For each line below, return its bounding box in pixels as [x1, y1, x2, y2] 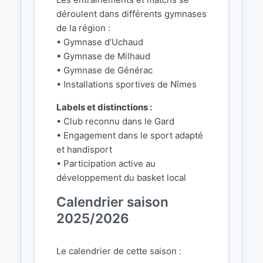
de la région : [56, 22, 110, 33]
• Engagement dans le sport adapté [56, 130, 203, 141]
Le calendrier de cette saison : [56, 245, 181, 257]
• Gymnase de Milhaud [56, 50, 150, 62]
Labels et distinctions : [56, 102, 152, 113]
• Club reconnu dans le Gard [56, 116, 174, 127]
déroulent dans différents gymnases [56, 8, 207, 19]
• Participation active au [56, 158, 156, 169]
